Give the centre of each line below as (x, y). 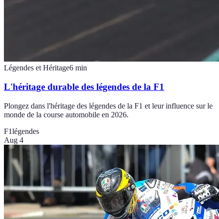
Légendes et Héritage (37, 68)
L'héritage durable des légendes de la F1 (84, 87)
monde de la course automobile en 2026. (66, 114)
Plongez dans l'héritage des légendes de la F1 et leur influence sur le (108, 106)
